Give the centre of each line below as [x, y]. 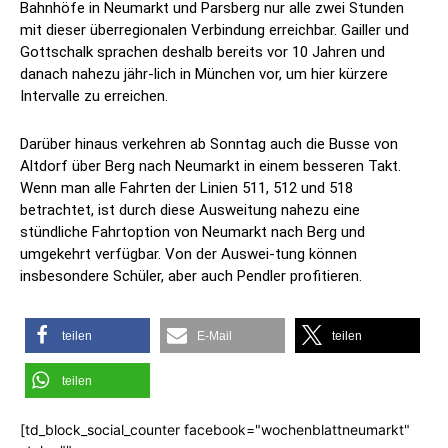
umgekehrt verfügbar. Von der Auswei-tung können [188, 253]
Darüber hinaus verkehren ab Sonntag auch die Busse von [209, 143]
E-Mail [214, 335]
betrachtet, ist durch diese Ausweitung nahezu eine [190, 209]
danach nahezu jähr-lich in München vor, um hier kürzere [204, 73]
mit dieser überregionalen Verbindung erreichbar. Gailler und [214, 29]
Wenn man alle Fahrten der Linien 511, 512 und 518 [186, 187]
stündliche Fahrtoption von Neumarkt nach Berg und [192, 231]
